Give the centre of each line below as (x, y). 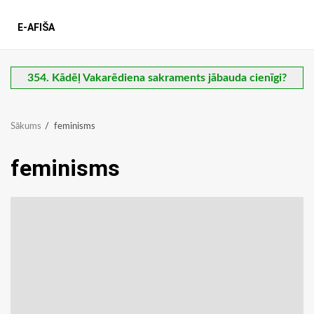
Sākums (26, 127)
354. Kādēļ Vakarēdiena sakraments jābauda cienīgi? (157, 78)
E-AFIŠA (36, 28)
